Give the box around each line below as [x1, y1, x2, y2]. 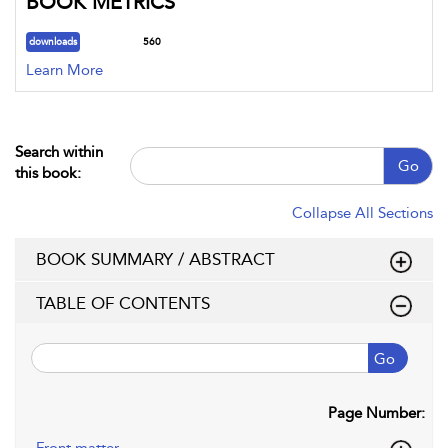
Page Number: [328, 404, 425, 422]
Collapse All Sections [292, 204, 433, 222]
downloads [29, 36, 77, 48]
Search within [15, 143, 103, 161]
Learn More [26, 61, 103, 79]
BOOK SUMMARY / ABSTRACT [36, 249, 275, 269]
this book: [15, 164, 81, 182]
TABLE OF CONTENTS [36, 293, 210, 313]
